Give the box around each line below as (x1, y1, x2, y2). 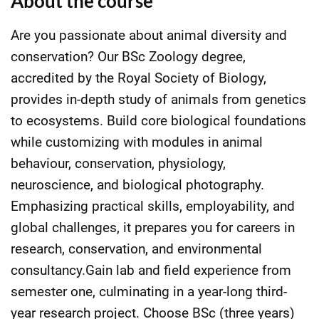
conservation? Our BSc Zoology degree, (11, 48, 246, 65)
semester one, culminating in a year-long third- (11, 283, 287, 300)
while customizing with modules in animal (11, 134, 263, 150)
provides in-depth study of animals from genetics (11, 91, 306, 108)
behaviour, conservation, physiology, (11, 155, 226, 172)
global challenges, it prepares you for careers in (11, 219, 295, 236)
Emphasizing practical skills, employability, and (11, 198, 295, 214)
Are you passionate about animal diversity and (11, 27, 287, 43)
